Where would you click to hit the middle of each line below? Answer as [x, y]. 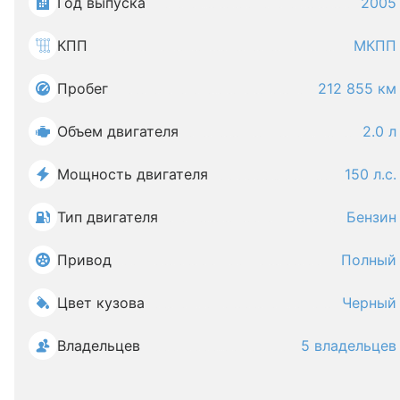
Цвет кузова [101, 303]
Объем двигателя [118, 131]
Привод [84, 260]
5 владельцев [349, 346]
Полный [369, 260]
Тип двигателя [108, 217]
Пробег [83, 88]
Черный [369, 303]
